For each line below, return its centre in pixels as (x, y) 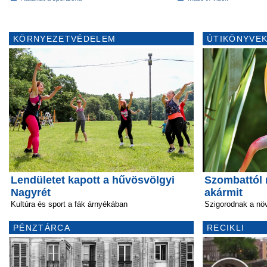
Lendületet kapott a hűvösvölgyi (93, 180)
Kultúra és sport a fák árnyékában (69, 204)
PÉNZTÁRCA (42, 227)
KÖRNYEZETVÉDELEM (65, 38)
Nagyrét (31, 192)
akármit (223, 192)
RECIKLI (226, 227)
